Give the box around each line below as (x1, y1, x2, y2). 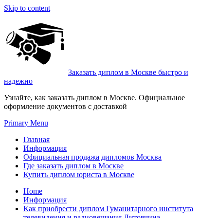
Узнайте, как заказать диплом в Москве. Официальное (4, 93, 185, 102)
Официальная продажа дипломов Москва (23, 153, 162, 161)
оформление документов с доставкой (4, 102, 127, 110)
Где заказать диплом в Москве (23, 162, 124, 170)
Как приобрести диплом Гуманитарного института (23, 204, 193, 213)
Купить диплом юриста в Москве (23, 170, 134, 179)
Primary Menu (4, 119, 48, 127)
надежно (4, 77, 33, 85)
